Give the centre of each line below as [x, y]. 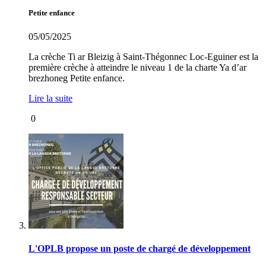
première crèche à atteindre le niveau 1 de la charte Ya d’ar [137, 67]
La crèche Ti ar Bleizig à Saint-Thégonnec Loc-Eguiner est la [143, 56]
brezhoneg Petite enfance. [77, 78]
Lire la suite [50, 98]
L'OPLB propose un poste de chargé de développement [140, 248]
